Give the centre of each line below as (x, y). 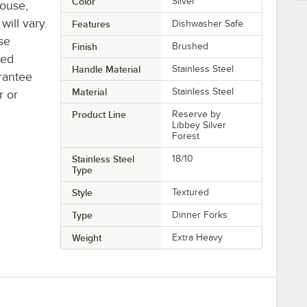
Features (91, 24)
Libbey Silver (199, 125)
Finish (84, 47)
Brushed (191, 47)
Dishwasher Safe (208, 24)
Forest (186, 136)
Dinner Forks (200, 215)
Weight (86, 238)
